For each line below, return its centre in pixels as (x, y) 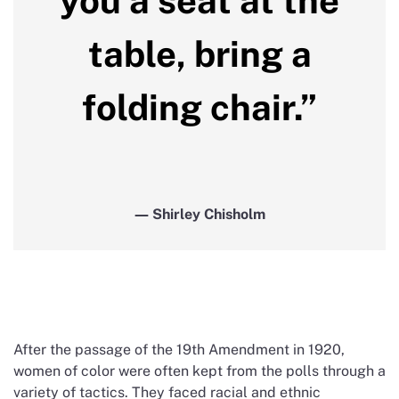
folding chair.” (199, 107)
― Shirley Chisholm (199, 214)
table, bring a (199, 53)
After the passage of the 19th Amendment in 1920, (179, 349)
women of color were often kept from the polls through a (199, 370)
